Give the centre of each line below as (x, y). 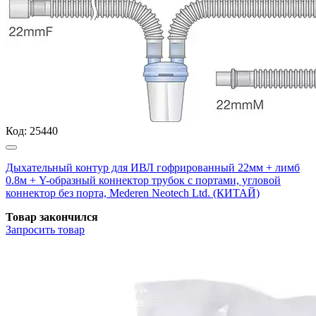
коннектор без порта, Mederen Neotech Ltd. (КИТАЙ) (133, 193)
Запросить (30, 229)
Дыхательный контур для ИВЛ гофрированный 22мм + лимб (153, 167)
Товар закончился (52, 217)
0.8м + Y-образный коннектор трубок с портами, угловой (143, 180)
